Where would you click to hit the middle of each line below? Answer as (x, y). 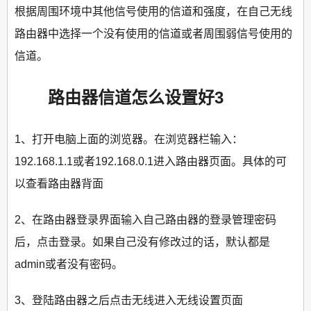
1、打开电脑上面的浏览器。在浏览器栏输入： (129, 140)
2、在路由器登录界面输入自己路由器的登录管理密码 (145, 220)
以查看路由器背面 (59, 184)
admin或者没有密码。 (69, 264)
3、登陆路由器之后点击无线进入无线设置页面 (129, 301)
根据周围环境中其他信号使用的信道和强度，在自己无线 (153, 12)
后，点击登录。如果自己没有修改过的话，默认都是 (142, 242)
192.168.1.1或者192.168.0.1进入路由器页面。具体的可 (151, 162)
